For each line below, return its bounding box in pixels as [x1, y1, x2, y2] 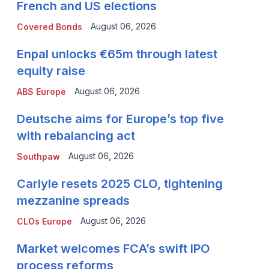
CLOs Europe [16, 216, 72, 227]
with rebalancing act [16, 128, 135, 144]
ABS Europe [16, 86, 66, 97]
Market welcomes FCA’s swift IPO [16, 241, 210, 256]
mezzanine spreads [16, 193, 130, 208]
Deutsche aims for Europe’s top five [16, 112, 224, 127]
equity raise [16, 64, 85, 79]
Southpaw [16, 151, 60, 162]
